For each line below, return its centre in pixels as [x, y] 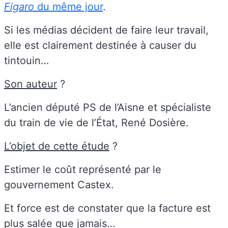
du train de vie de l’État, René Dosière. [96, 123]
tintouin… [28, 61]
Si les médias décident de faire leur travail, [106, 30]
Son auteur [31, 84]
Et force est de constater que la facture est [107, 208]
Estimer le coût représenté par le [83, 170]
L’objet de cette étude [57, 146]
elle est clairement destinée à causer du [100, 46]
